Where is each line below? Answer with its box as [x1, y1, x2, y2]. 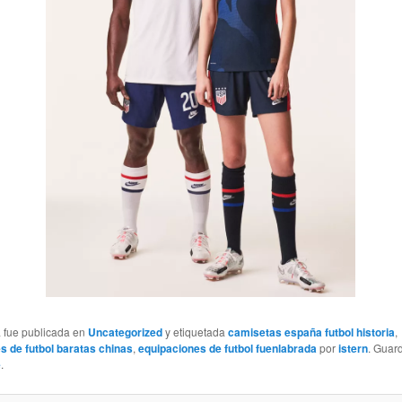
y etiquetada [162, 323, 228, 339]
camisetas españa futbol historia [227, 323, 395, 340]
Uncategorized [87, 323, 162, 340]
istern [337, 339, 368, 356]
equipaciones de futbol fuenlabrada [137, 339, 317, 356]
